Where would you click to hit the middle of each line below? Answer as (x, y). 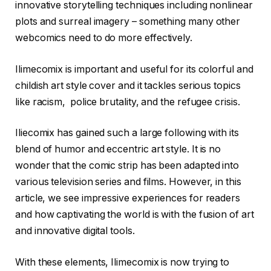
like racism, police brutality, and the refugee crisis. (129, 102)
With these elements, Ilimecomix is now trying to (122, 262)
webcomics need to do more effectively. (104, 38)
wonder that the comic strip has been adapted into (127, 166)
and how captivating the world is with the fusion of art (135, 215)
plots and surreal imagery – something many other (128, 21)
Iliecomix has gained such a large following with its (127, 133)
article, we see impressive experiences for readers (128, 198)
